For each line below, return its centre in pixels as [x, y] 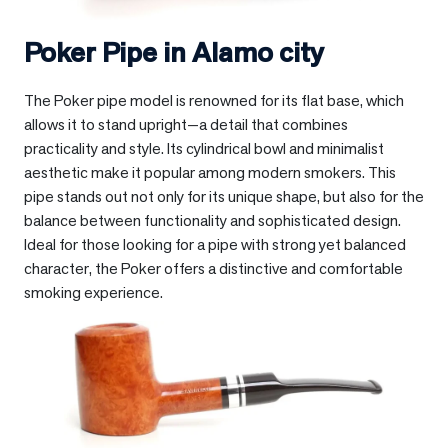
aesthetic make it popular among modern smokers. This [210, 173]
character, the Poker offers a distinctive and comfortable [213, 269]
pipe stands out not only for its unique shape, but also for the [224, 197]
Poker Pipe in [108, 52]
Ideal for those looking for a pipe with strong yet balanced [215, 245]
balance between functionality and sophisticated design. [212, 221]
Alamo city [258, 52]
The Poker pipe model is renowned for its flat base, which [214, 101]
